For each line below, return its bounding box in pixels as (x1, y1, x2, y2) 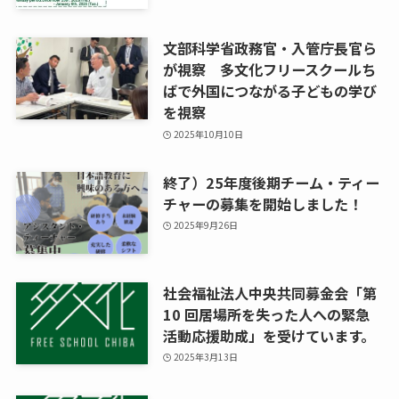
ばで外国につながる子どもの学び (162, 80, 377, 102)
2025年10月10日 (174, 126, 244, 141)
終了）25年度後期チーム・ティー (162, 171, 379, 193)
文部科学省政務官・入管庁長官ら (162, 37, 377, 60)
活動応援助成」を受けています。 (162, 324, 375, 346)
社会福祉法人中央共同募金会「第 (162, 281, 377, 304)
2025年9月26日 (174, 218, 239, 232)
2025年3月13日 (174, 350, 239, 364)
